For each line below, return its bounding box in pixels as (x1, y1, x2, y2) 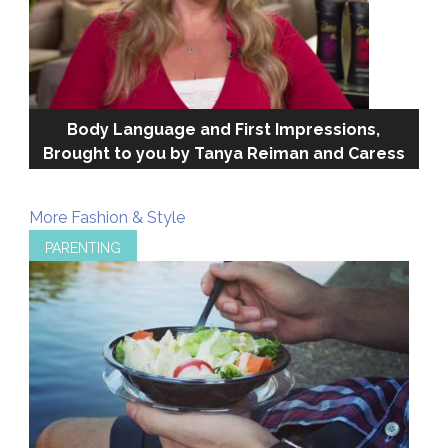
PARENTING (44, 240, 121, 256)
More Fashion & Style (28, 208, 185, 227)
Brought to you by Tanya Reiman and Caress (42, 144, 405, 163)
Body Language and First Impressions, (67, 120, 381, 139)
